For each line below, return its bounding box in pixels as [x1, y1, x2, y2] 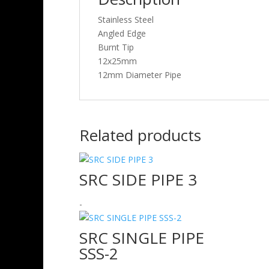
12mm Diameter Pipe [98, 69, 181, 80]
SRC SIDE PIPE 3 [79, 169, 197, 190]
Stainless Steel [98, 14, 154, 25]
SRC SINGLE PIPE [79, 227, 204, 249]
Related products [79, 124, 201, 146]
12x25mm [98, 55, 137, 67]
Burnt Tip [98, 41, 134, 53]
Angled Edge [98, 28, 146, 39]
